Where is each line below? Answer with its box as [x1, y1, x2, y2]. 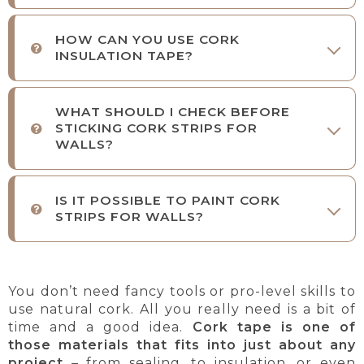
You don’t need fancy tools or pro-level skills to [8, 284, 356, 300]
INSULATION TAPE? [55, 48, 193, 64]
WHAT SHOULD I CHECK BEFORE [55, 104, 290, 120]
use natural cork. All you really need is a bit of [8, 301, 356, 318]
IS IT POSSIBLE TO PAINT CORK [55, 193, 280, 209]
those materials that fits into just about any [8, 337, 356, 353]
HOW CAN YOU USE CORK [55, 32, 240, 48]
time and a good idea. [8, 319, 193, 336]
